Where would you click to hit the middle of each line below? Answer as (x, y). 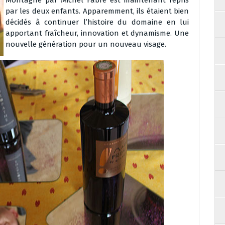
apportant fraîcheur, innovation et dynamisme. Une (97, 33)
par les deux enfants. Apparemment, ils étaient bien (97, 11)
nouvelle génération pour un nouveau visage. (86, 44)
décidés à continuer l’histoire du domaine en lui (97, 22)
